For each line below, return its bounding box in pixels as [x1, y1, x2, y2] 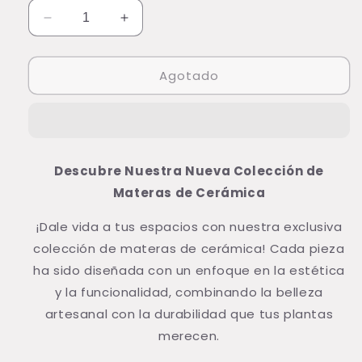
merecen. [158, 327, 220, 345]
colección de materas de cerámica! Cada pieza [33, 240, 345, 258]
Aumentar [123, 16, 186, 33]
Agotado [159, 66, 219, 84]
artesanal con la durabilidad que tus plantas [44, 305, 334, 323]
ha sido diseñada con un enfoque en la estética [33, 262, 345, 280]
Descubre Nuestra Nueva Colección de [53, 162, 324, 180]
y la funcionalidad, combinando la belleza [55, 284, 323, 301]
